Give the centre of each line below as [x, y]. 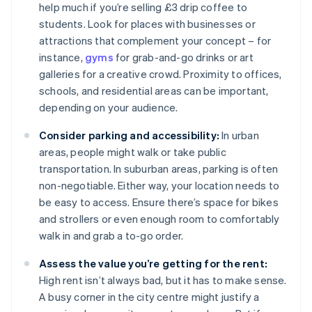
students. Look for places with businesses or [147, 24]
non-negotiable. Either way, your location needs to [159, 186]
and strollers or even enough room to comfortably [159, 219]
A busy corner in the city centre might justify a [149, 297]
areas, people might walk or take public [133, 152]
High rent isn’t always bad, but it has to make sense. [163, 280]
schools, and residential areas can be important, [154, 91]
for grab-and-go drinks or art [183, 57]
